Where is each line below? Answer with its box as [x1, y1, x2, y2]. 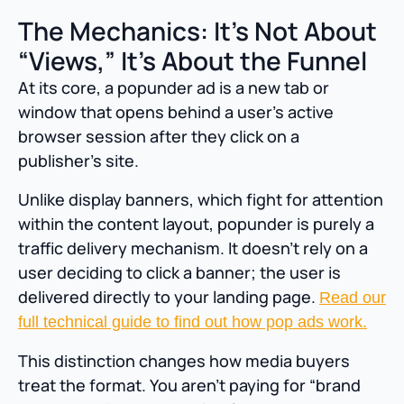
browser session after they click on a [18, 125, 299, 148]
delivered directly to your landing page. [18, 286, 319, 308]
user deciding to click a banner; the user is [18, 262, 341, 284]
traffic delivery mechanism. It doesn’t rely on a [18, 237, 368, 260]
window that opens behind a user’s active [18, 101, 334, 124]
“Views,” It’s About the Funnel [18, 43, 367, 78]
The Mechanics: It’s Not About [18, 14, 377, 49]
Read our [319, 289, 386, 308]
